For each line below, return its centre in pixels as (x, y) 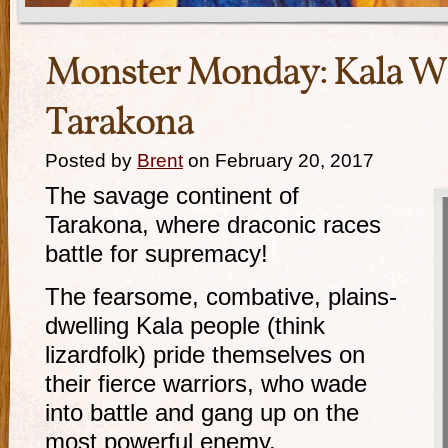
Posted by (91, 160)
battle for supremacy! (156, 254)
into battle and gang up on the (202, 413)
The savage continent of (172, 196)
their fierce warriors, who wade (206, 384)
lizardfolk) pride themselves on (205, 355)
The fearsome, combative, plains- (221, 297)
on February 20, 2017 (278, 160)
